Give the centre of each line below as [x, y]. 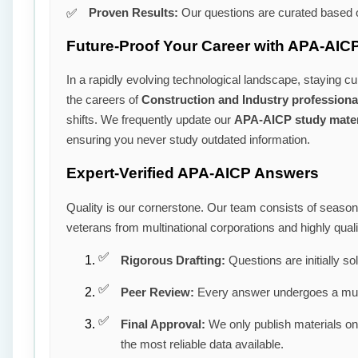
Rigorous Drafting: [173, 260]
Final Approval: [163, 324]
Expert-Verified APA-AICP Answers [193, 173]
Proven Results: [133, 12]
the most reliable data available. [202, 344]
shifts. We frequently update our [150, 120]
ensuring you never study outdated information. [188, 140]
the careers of [104, 100]
